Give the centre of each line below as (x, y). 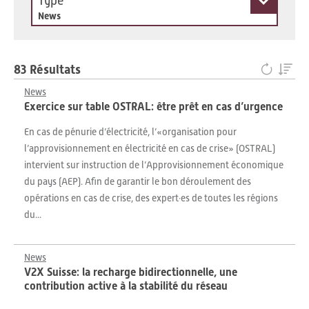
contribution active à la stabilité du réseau (126, 286)
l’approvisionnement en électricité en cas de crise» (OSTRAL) (150, 148)
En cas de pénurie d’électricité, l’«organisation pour (130, 132)
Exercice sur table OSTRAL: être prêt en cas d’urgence (153, 107)
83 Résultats (47, 69)
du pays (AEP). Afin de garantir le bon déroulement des (138, 181)
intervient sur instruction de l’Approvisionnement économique (154, 165)
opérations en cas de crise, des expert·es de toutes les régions (151, 198)
